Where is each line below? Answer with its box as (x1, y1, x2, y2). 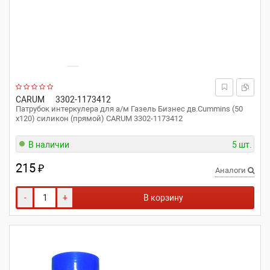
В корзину (143, 193, 183, 202)
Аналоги (215, 166, 248, 175)
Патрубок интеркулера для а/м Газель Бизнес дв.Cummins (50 (16, 104, 243, 113)
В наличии (28, 140, 69, 149)
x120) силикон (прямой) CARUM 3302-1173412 (16, 114, 183, 123)
